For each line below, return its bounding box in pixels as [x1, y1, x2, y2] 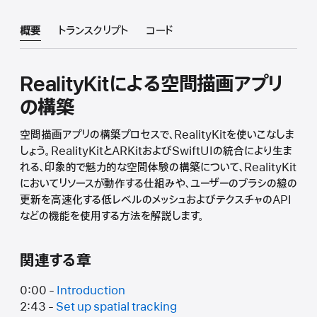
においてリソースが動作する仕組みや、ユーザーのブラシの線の [20, 176, 297, 191]
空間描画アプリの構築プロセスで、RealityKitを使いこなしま [20, 127, 294, 142]
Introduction [57, 284, 125, 299]
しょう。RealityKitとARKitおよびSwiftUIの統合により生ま [20, 144, 292, 158]
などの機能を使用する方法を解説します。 [20, 209, 204, 224]
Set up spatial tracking [56, 300, 177, 315]
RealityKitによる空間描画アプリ [20, 72, 284, 97]
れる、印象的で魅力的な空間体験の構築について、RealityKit [20, 160, 296, 175]
